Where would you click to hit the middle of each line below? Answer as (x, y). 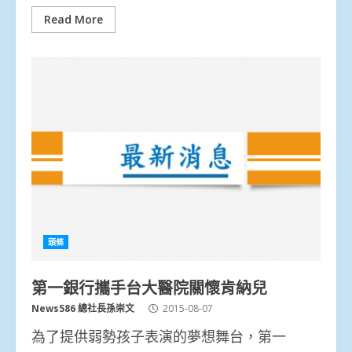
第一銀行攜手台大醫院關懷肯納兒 (149, 286)
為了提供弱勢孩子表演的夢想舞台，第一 (159, 336)
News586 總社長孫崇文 (83, 308)
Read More (73, 19)
